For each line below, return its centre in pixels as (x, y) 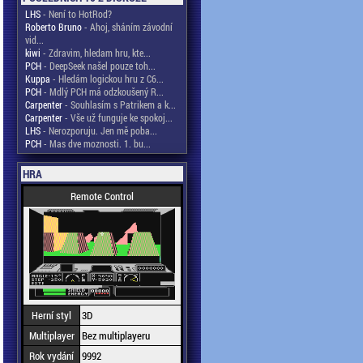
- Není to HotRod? (76, 14)
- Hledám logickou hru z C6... (107, 79)
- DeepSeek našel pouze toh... (98, 66)
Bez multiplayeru (116, 335)
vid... (34, 40)
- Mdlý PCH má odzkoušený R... (102, 92)
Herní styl (51, 315)
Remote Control (102, 196)
